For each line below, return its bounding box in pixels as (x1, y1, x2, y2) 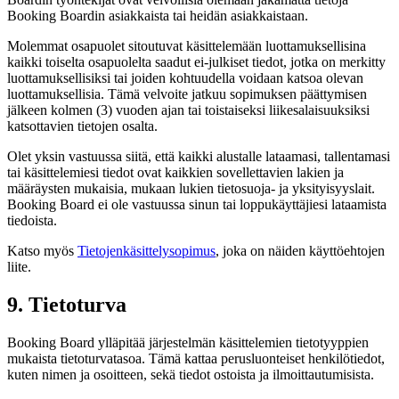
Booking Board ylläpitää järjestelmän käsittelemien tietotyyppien (7, 334, 369, 350)
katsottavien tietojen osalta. (7, 118, 158, 134)
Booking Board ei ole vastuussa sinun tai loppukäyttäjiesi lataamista (7, 196, 387, 212)
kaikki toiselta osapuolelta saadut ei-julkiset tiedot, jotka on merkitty (7, 53, 386, 69)
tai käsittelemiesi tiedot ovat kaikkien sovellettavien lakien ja (7, 164, 344, 180)
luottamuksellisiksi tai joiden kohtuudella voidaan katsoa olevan (7, 69, 363, 85)
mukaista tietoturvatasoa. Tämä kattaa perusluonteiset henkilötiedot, (7, 350, 385, 366)
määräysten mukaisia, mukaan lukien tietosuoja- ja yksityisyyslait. (7, 180, 375, 196)
